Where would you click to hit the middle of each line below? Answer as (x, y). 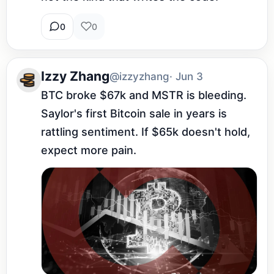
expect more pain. (89, 150)
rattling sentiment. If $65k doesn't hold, (146, 131)
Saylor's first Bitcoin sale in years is (134, 113)
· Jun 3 (186, 76)
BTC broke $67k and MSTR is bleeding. (144, 95)
